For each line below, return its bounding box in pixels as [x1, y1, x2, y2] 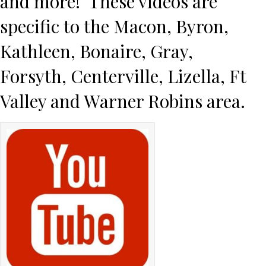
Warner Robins [84, 89, 202, 113]
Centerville [71, 64, 159, 88]
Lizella [167, 64, 220, 88]
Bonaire [80, 39, 141, 64]
